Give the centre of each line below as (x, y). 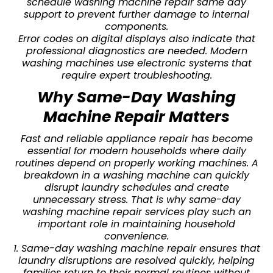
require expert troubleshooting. (136, 75)
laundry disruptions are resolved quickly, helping (136, 260)
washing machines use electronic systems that (136, 63)
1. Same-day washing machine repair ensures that (136, 248)
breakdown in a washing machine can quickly (136, 175)
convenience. (136, 236)
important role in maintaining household (136, 224)
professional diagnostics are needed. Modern (136, 51)
